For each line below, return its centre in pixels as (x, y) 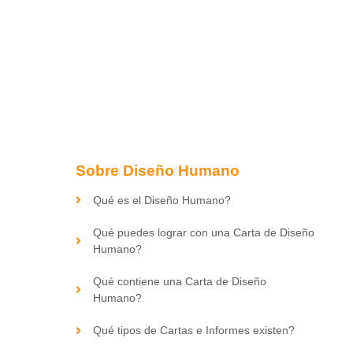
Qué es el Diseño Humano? (162, 200)
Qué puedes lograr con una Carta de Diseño (204, 232)
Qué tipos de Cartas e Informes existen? (194, 331)
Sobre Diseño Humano (157, 170)
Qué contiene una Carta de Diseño (180, 282)
